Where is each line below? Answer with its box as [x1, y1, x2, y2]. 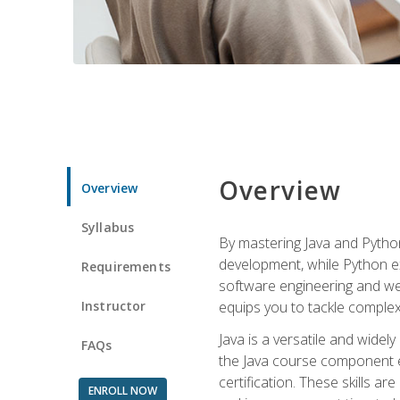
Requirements [81, 257, 171, 275]
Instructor [81, 296, 146, 314]
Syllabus [81, 218, 135, 236]
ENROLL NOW [87, 382, 157, 398]
